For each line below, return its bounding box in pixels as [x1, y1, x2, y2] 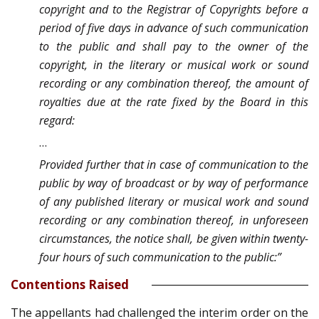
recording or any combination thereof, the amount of [39, 75, 308, 92]
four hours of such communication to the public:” [39, 249, 281, 266]
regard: [39, 113, 75, 129]
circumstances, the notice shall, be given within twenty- [39, 231, 308, 247]
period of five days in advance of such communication [39, 20, 308, 36]
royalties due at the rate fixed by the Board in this [39, 94, 308, 110]
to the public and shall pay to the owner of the [39, 38, 308, 55]
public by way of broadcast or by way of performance [39, 175, 308, 192]
